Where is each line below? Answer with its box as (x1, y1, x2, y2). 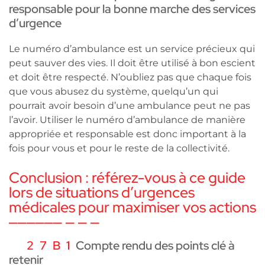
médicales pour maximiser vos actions (9, 197, 256, 217)
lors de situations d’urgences (9, 182, 195, 202)
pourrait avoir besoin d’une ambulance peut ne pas (9, 99, 250, 111)
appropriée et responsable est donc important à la (9, 128, 246, 140)
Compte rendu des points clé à (76, 237, 235, 253)
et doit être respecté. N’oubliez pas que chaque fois (9, 71, 251, 83)
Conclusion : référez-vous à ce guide (9, 167, 245, 188)
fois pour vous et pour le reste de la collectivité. (9, 142, 230, 154)
